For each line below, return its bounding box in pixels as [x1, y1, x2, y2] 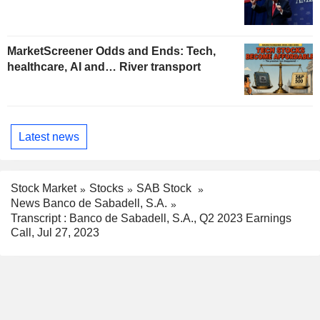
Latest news [19, 130, 79, 143]
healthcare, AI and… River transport [7, 61, 201, 74]
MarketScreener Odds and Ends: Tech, [7, 45, 216, 58]
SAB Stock [136, 182, 194, 195]
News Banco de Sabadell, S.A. [11, 196, 167, 209]
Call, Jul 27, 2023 [11, 226, 99, 239]
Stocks [89, 182, 124, 195]
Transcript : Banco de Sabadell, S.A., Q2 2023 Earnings [11, 211, 291, 224]
